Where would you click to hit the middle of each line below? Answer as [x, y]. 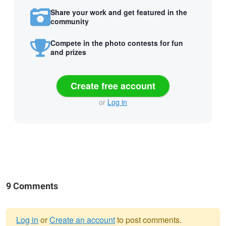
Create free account [113, 86]
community [70, 21]
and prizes [68, 52]
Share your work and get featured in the [119, 12]
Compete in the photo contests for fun [117, 43]
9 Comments [32, 186]
